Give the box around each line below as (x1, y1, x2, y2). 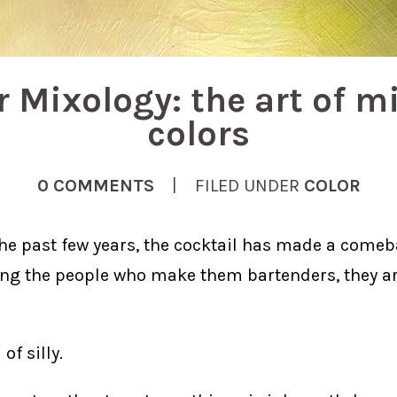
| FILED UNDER (153, 175, 304, 196)
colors (147, 113, 250, 154)
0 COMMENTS (36, 175, 154, 196)
